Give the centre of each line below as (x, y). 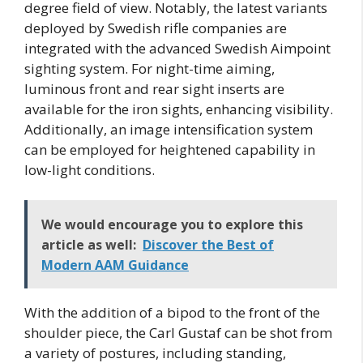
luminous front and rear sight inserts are (154, 88)
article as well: (89, 245)
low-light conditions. (90, 169)
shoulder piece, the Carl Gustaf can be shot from (178, 333)
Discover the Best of (208, 245)
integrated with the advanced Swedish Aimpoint (177, 48)
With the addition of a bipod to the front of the (172, 313)
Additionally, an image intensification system (169, 129)
